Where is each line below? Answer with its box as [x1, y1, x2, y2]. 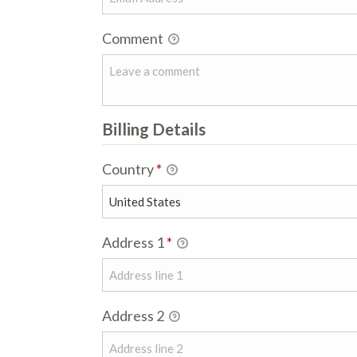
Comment [102, 29, 166, 47]
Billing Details [102, 120, 206, 139]
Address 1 [102, 233, 167, 251]
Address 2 [102, 307, 167, 324]
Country [102, 160, 156, 178]
